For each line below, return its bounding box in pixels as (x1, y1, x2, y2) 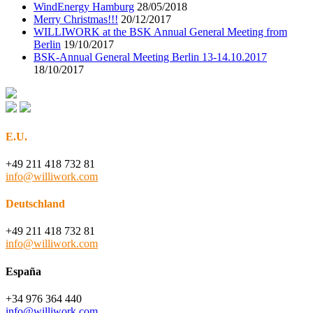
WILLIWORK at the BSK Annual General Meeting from (34, 26, 287, 38)
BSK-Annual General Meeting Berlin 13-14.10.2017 (34, 51, 267, 64)
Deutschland (6, 198, 65, 210)
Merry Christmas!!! (34, 13, 118, 26)
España (6, 265, 41, 277)
